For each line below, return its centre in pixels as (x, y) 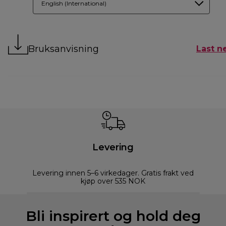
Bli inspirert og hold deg (113, 216)
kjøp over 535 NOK (113, 181)
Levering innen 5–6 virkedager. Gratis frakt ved (113, 173)
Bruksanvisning (64, 49)
